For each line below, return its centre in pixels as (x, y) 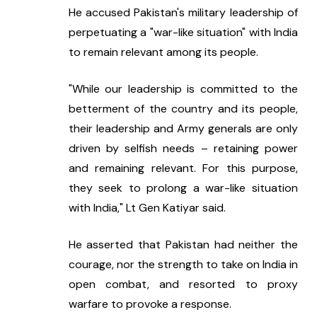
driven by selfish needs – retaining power (183, 149)
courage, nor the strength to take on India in (183, 265)
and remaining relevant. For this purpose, (183, 168)
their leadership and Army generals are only (183, 129)
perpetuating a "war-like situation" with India (183, 33)
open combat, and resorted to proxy (183, 284)
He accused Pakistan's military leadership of (183, 13)
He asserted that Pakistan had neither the (183, 245)
